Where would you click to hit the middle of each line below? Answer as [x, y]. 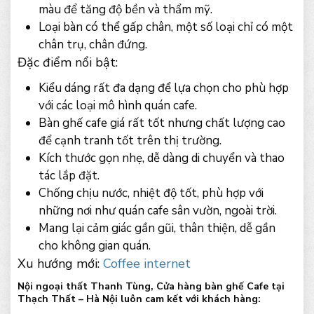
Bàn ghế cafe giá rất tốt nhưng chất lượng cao [162, 123]
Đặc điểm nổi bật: [68, 62]
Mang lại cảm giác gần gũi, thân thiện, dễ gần [157, 228]
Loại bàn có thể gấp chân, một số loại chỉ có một [166, 27]
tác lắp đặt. [69, 176]
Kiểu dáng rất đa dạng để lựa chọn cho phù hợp [164, 88]
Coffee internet [147, 264]
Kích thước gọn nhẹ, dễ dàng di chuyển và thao [162, 158]
